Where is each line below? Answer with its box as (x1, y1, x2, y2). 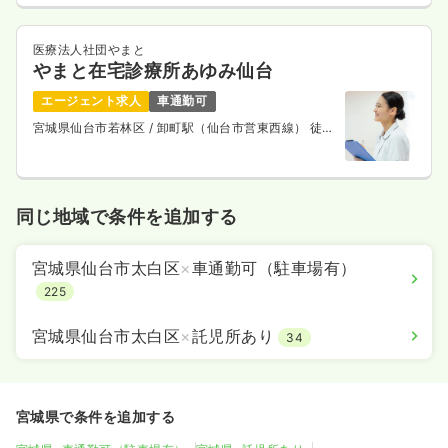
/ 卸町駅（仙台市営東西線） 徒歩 (148, 119, 335, 135)
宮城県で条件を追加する (16, 408, 176, 426)
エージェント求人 (41, 93, 142, 109)
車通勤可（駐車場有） (191, 258, 357, 279)
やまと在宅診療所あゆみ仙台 (33, 60, 274, 82)
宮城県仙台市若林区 (33, 119, 149, 135)
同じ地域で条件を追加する (16, 206, 238, 228)
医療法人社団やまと (33, 42, 146, 58)
